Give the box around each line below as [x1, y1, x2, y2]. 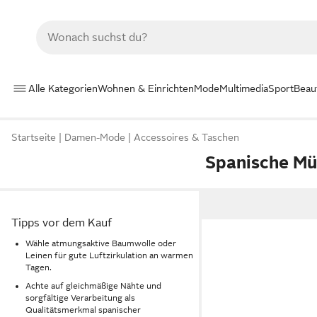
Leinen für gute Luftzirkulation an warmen [25, 250, 193, 260]
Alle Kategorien [28, 82, 98, 94]
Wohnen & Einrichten [98, 82, 194, 94]
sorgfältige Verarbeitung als [25, 293, 135, 304]
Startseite [11, 132, 56, 144]
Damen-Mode [64, 132, 125, 144]
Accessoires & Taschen [134, 132, 239, 144]
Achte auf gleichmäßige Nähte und [25, 281, 161, 292]
